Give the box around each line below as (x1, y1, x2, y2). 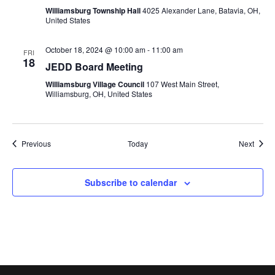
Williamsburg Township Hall (45, 5, 142, 16)
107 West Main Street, (145, 79, 219, 89)
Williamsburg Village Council (45, 79, 146, 90)
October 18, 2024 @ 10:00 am (45, 44, 145, 55)
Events (50, 137, 73, 148)
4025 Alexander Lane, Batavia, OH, (142, 5, 260, 15)
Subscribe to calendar (85, 176, 177, 188)
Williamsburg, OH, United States (45, 88, 152, 99)
